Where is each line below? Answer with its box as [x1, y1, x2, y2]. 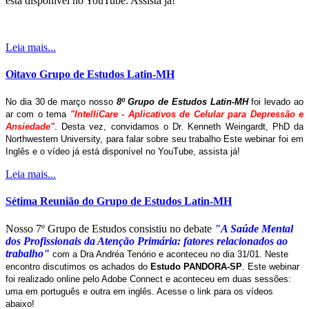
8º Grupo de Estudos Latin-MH [116, 97, 248, 108]
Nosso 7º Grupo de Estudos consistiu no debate [6, 222, 212, 235]
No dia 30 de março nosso [6, 97, 117, 108]
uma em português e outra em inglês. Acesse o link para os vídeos [6, 286, 273, 297]
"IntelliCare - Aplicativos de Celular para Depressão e [70, 109, 304, 120]
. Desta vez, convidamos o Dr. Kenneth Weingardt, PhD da [54, 121, 303, 132]
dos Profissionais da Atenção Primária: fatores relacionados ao [6, 235, 288, 247]
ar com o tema [6, 109, 70, 120]
